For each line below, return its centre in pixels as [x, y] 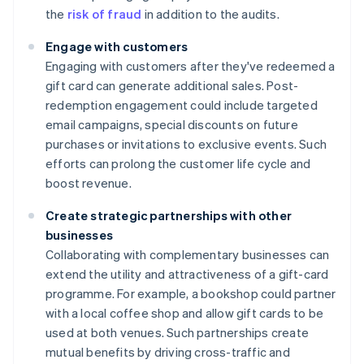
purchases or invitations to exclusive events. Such [186, 143]
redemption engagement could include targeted [182, 104]
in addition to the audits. [210, 13]
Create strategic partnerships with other [169, 215]
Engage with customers [117, 46]
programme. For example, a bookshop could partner [191, 293]
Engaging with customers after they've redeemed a [191, 65]
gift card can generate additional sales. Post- [172, 85]
